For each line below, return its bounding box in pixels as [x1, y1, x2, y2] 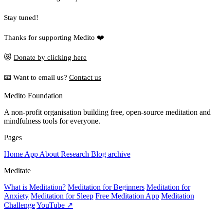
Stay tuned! [4, 14, 38, 22]
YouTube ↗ [36, 201, 73, 210]
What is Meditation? [4, 183, 66, 192]
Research [61, 150, 91, 159]
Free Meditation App [95, 192, 159, 200]
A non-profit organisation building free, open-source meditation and [4, 108, 211, 117]
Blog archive [91, 150, 130, 159]
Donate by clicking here [14, 54, 87, 62]
